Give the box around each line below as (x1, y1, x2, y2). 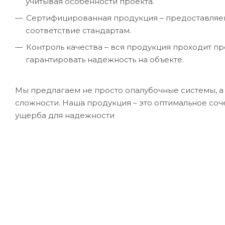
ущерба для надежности (15, 110, 115, 120)
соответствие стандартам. (26, 25, 131, 35)
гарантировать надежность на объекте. (26, 54, 184, 64)
